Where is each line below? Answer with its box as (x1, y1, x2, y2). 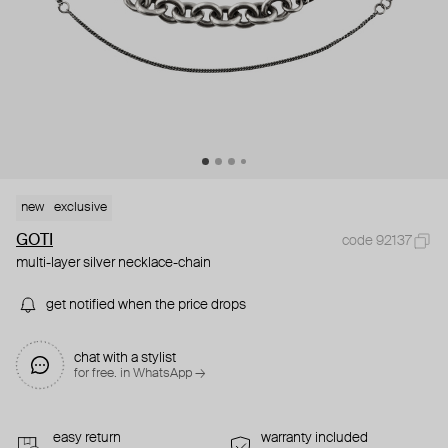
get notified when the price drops (46, 298, 246, 313)
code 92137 (342, 234, 412, 249)
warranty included (261, 431, 368, 446)
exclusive (54, 201, 107, 215)
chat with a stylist (74, 351, 176, 366)
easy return (53, 431, 121, 446)
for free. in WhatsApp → (74, 367, 205, 381)
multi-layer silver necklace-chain (16, 256, 211, 271)
